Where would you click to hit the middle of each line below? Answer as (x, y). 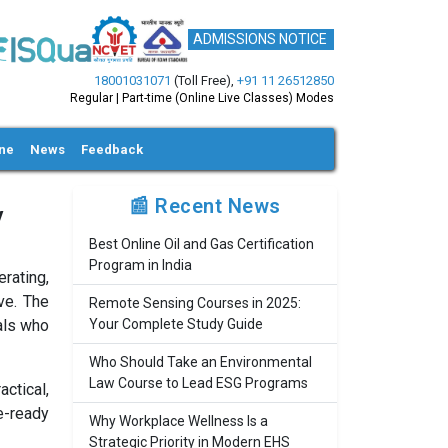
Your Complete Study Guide (176, 324)
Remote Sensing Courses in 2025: (195, 303)
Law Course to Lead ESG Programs (198, 383)
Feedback (112, 149)
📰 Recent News (205, 206)
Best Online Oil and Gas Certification (201, 244)
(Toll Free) (201, 80)
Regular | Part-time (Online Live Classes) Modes (202, 98)
